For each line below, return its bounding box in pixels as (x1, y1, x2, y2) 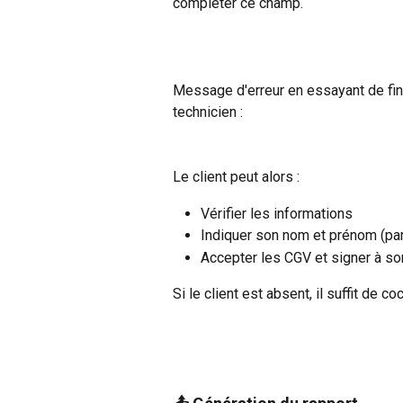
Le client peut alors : (173, 168, 300, 186)
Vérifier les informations (201, 204, 353, 222)
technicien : (173, 103, 246, 121)
